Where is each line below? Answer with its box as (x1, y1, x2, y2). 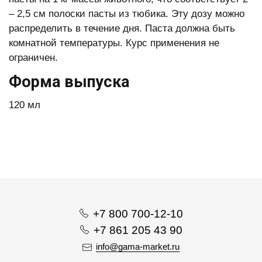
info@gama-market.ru (96, 242, 180, 251)
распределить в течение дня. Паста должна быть (9, 23, 235, 34)
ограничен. (9, 52, 58, 63)
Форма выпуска (9, 73, 129, 91)
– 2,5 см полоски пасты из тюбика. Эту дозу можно (9, 8, 244, 19)
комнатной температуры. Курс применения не (9, 37, 219, 49)
